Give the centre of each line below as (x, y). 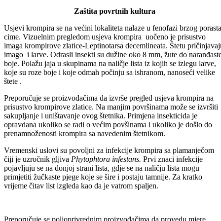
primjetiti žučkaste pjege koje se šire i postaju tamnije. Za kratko (103, 203)
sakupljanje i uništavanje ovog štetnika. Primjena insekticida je (101, 142)
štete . (13, 108)
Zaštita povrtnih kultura (114, 37)
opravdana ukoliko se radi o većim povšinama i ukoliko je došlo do (108, 151)
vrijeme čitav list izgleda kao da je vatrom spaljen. (81, 212)
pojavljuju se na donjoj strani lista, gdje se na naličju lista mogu (102, 194)
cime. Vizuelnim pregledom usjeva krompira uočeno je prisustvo (105, 63)
